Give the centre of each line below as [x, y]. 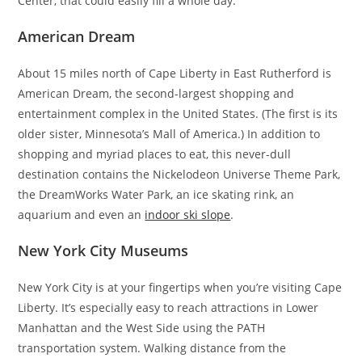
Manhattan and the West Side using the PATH [142, 328]
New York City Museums [103, 251]
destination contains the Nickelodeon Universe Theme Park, [179, 175]
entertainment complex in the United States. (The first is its [178, 114]
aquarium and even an [82, 215]
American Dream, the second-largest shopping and [156, 94]
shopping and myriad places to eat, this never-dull [155, 154]
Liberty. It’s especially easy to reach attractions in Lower [168, 308]
